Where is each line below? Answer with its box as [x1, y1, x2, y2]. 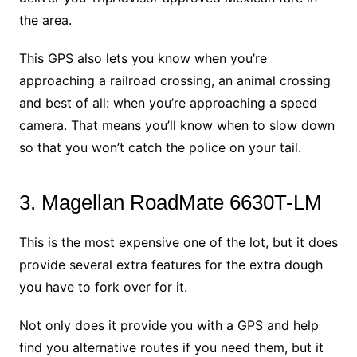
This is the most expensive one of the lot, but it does [18, 234, 338, 251]
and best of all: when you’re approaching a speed [18, 95, 317, 112]
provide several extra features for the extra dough [18, 257, 323, 273]
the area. [18, 12, 72, 29]
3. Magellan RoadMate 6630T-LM [18, 190, 322, 215]
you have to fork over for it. [18, 279, 187, 296]
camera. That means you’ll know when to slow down [18, 117, 335, 134]
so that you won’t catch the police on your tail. [18, 139, 301, 156]
